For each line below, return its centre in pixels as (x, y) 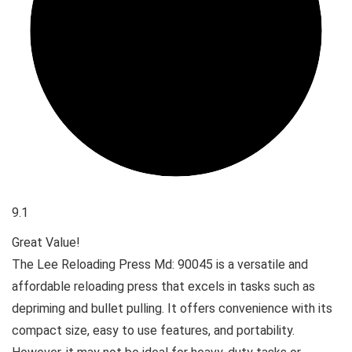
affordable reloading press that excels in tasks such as (163, 286)
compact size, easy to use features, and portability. (153, 330)
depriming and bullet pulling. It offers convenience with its (172, 308)
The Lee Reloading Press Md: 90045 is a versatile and (160, 264)
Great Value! (46, 242)
